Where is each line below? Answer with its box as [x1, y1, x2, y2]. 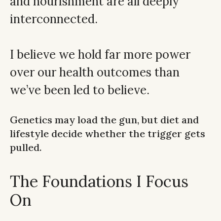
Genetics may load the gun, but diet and [10, 113, 199, 126]
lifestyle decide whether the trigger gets [10, 127, 205, 140]
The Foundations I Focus [10, 171, 188, 192]
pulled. [10, 141, 42, 154]
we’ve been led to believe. [10, 82, 149, 98]
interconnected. [10, 11, 98, 27]
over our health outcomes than [10, 65, 180, 80]
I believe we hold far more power [10, 47, 190, 63]
